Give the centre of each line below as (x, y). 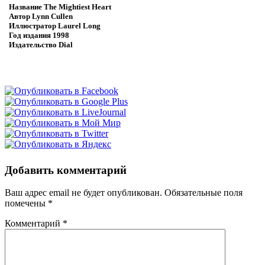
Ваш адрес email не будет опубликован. (83, 193)
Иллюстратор (33, 26)
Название (25, 7)
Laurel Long (78, 26)
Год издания (30, 35)
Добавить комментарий (66, 170)
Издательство (33, 45)
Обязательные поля (203, 193)
